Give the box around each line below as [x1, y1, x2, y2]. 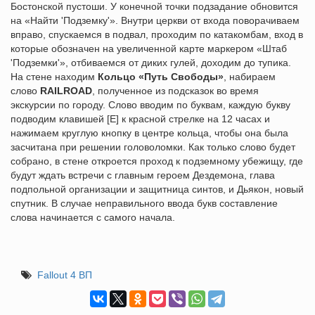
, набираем [224, 71, 276, 83]
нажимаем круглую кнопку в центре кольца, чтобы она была [11, 127, 288, 139]
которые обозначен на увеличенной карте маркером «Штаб [11, 43, 287, 55]
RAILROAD [40, 85, 92, 97]
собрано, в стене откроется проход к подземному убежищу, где [11, 155, 303, 167]
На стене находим [11, 71, 98, 83]
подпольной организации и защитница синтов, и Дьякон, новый [11, 184, 304, 195]
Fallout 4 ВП [37, 269, 92, 281]
